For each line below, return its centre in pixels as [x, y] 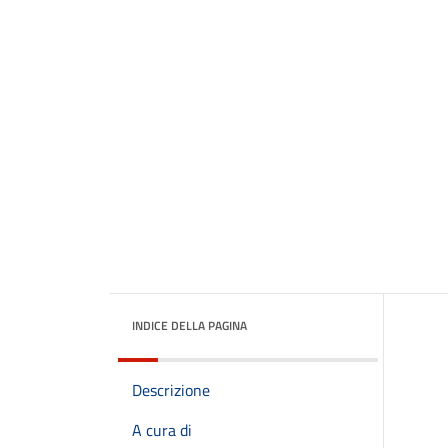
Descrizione [171, 390]
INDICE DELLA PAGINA [189, 325]
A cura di [162, 430]
